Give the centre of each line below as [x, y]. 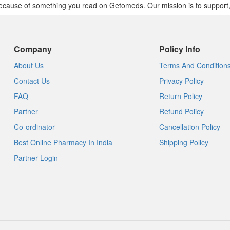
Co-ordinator [34, 127]
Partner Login [36, 158]
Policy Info [179, 49]
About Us [28, 65]
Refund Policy [181, 111]
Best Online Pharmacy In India [63, 142]
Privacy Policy [181, 81]
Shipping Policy [184, 142]
